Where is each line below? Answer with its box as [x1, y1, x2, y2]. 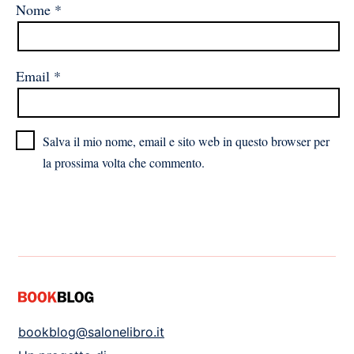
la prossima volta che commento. [42, 153, 205, 171]
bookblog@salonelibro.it [18, 323, 164, 340]
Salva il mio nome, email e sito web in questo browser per [42, 132, 330, 149]
